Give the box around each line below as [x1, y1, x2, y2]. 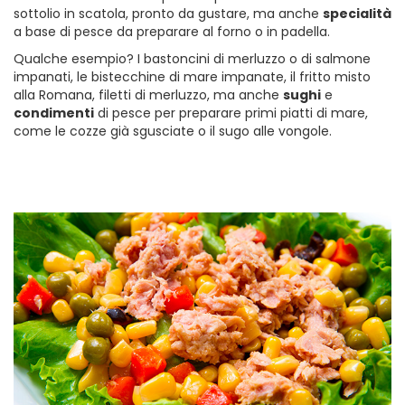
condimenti [14, 103, 94, 122]
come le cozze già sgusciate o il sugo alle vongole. [14, 121, 332, 140]
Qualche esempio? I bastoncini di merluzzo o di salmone [14, 49, 371, 68]
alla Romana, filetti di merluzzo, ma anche [14, 85, 283, 104]
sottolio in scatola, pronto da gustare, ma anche [14, 4, 323, 23]
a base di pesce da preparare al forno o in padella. [14, 22, 330, 41]
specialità [323, 4, 391, 23]
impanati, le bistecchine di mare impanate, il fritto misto [14, 67, 371, 86]
